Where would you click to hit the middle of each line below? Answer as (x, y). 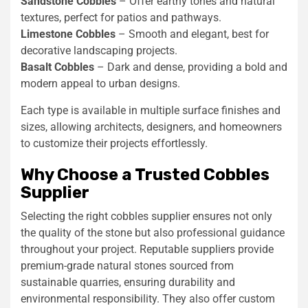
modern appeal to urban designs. (100, 83)
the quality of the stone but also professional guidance (153, 232)
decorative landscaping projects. (99, 50)
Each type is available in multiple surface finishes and (151, 110)
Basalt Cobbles (57, 67)
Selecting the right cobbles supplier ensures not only (146, 216)
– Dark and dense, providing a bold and (191, 67)
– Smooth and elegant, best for (192, 34)
